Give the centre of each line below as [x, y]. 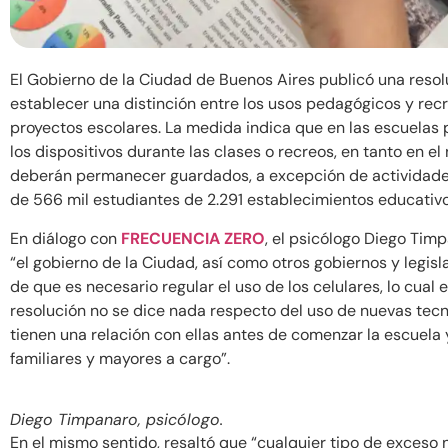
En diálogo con [65, 238]
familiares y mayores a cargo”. [120, 358]
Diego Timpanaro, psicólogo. [116, 420]
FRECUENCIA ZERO [193, 238]
